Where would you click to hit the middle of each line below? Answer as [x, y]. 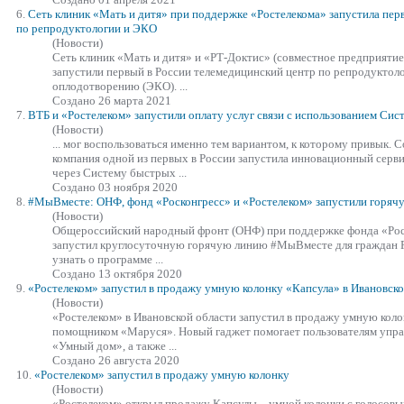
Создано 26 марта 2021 [112, 100]
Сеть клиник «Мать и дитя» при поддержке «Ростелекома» [179, 14]
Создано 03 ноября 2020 [115, 187]
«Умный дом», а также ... [115, 345]
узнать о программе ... [108, 259]
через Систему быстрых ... [119, 172]
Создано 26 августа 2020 [116, 360]
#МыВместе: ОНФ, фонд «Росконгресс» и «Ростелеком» [172, 201]
